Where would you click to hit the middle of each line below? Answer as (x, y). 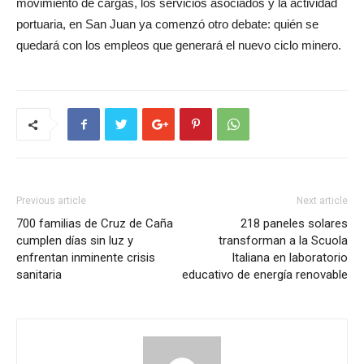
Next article (322, 201)
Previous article (51, 201)
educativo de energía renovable (265, 275)
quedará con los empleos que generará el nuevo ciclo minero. (179, 45)
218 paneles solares (294, 224)
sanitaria (39, 275)
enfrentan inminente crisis (86, 258)
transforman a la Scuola (283, 241)
